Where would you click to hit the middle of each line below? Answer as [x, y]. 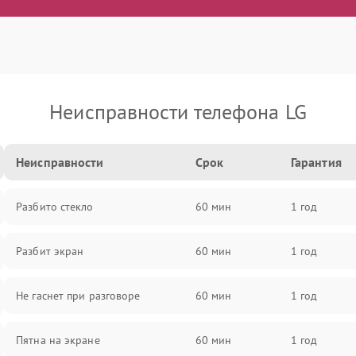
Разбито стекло [55, 207]
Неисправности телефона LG [178, 112]
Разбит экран [50, 251]
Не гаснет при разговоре [78, 296]
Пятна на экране [58, 340]
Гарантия [316, 162]
